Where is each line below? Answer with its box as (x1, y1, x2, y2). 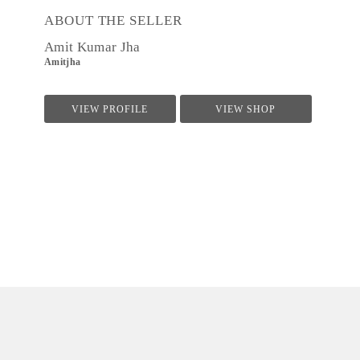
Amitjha (44, 57, 81, 67)
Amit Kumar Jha (44, 39, 141, 55)
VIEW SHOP (215, 104, 276, 114)
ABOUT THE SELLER (44, 13, 182, 28)
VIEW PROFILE (72, 104, 149, 114)
